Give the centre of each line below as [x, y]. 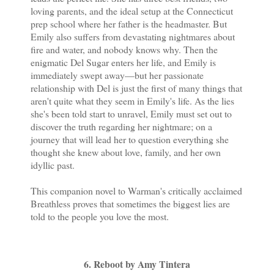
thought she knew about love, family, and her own [126, 152]
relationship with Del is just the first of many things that [136, 88]
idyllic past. [53, 165]
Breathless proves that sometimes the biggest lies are [130, 204]
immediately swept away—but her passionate [117, 75]
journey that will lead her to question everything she [130, 139]
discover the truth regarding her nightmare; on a [121, 127]
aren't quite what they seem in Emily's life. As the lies [132, 101]
